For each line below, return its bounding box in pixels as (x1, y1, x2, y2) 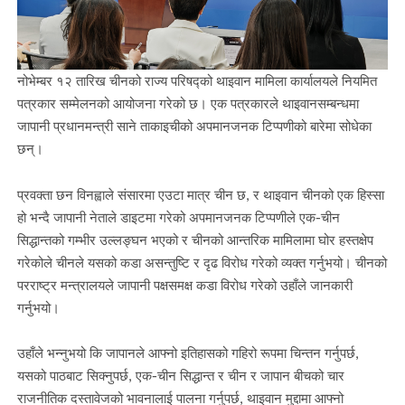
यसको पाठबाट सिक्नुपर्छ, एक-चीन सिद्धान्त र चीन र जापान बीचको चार (16, 366, 344, 383)
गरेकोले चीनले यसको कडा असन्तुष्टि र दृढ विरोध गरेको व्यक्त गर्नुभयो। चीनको (16, 253, 387, 270)
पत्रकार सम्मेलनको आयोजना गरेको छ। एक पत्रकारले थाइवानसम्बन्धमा (16, 95, 359, 112)
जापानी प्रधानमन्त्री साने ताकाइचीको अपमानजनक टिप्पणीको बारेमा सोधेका (16, 118, 372, 135)
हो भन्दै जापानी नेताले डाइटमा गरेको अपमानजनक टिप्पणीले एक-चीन (16, 208, 340, 225)
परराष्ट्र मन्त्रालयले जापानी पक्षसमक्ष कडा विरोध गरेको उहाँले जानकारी (16, 276, 353, 293)
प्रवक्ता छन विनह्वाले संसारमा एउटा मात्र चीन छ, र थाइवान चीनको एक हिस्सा (16, 185, 384, 202)
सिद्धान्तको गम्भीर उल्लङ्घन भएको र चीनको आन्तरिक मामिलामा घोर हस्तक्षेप (16, 231, 373, 248)
